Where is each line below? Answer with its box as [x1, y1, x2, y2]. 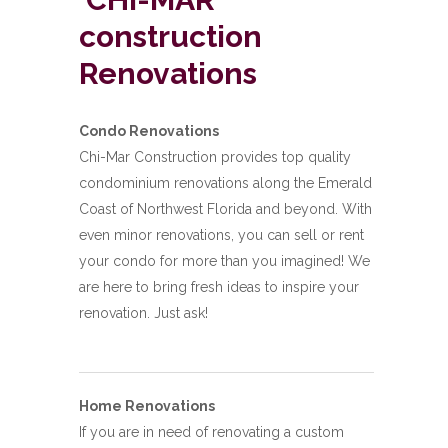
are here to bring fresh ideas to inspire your [79, 279, 359, 295]
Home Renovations [79, 398, 215, 414]
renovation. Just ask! [79, 305, 208, 321]
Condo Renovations [79, 123, 219, 139]
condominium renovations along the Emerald [79, 175, 372, 191]
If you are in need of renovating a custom [79, 424, 344, 440]
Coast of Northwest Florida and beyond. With [79, 201, 372, 217]
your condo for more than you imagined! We [79, 253, 370, 269]
